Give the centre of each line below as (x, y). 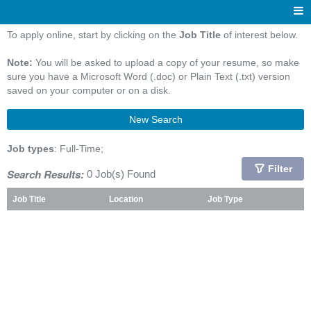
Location (126, 199)
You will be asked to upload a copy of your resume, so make (166, 62)
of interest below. (259, 35)
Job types (31, 149)
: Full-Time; (79, 149)
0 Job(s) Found (120, 174)
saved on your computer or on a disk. (89, 90)
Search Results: (45, 174)
